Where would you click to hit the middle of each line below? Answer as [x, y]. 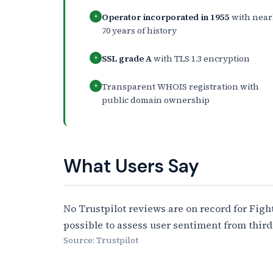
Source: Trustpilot [101, 240]
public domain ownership [156, 100]
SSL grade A [127, 58]
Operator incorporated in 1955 [166, 17]
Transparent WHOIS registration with [180, 86]
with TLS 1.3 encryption [201, 58]
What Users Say [131, 166]
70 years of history [139, 30]
